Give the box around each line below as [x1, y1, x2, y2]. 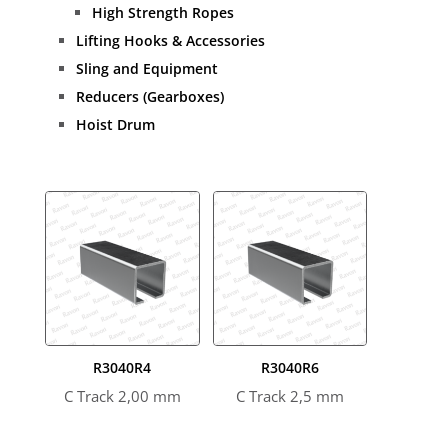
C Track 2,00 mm [63, 385, 181, 407]
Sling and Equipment [75, 59, 218, 79]
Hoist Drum [75, 115, 155, 135]
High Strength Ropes [91, 3, 234, 23]
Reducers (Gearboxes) [75, 87, 224, 107]
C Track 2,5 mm [235, 385, 344, 407]
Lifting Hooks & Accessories [75, 31, 265, 51]
